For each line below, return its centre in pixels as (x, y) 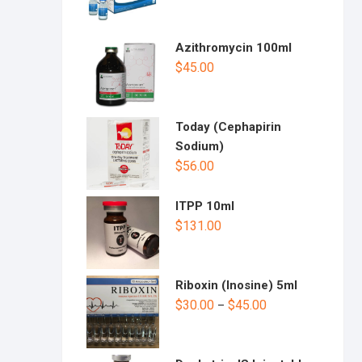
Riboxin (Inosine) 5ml (236, 285)
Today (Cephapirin (228, 127)
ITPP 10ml (205, 206)
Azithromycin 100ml (234, 48)
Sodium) (200, 146)
